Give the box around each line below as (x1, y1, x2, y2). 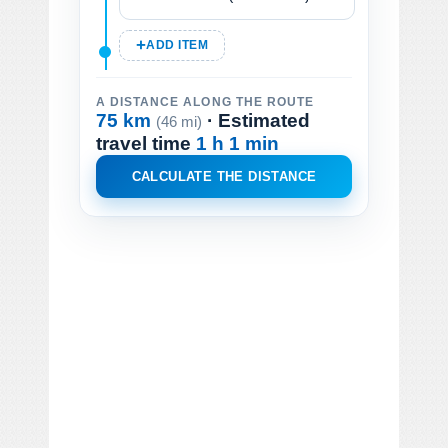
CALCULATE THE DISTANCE (131, 168, 317, 184)
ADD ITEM (146, 38, 209, 51)
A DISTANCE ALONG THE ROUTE (96, 95, 314, 108)
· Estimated (202, 109, 310, 131)
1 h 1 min (196, 132, 279, 154)
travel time (96, 132, 196, 154)
